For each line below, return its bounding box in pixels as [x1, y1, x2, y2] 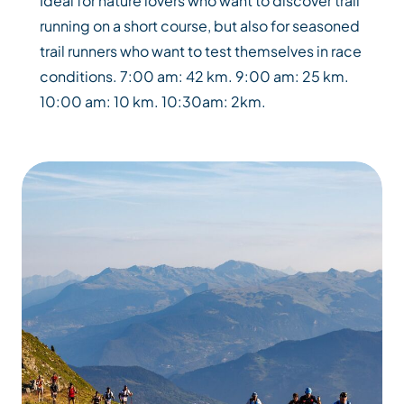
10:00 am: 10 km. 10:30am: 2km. [40, 92, 266, 112]
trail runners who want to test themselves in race [40, 41, 362, 61]
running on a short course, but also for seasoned [40, 16, 360, 36]
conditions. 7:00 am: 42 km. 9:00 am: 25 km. [40, 67, 349, 87]
